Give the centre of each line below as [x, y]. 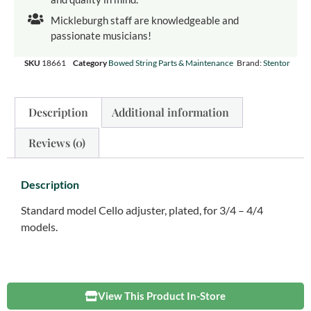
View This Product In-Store [162, 296]
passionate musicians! [101, 36]
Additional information [170, 112]
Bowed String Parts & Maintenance [171, 63]
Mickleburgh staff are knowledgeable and [144, 20]
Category [90, 63]
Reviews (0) [57, 142]
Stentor [277, 63]
